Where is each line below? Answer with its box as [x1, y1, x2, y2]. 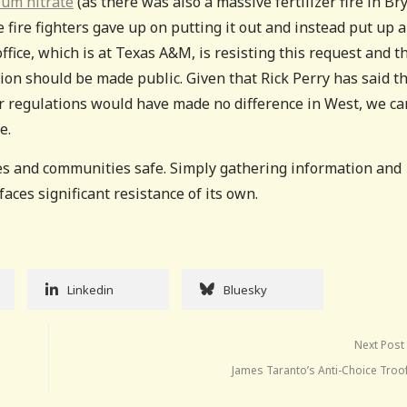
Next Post [354, 336, 405, 352]
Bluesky [223, 281, 267, 298]
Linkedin [67, 281, 114, 298]
